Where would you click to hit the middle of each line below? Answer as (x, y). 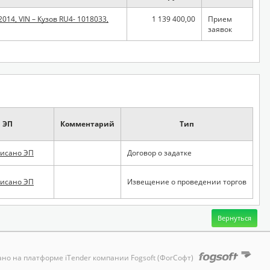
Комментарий (87, 124)
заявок (220, 29)
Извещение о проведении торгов (187, 182)
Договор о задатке (159, 153)
